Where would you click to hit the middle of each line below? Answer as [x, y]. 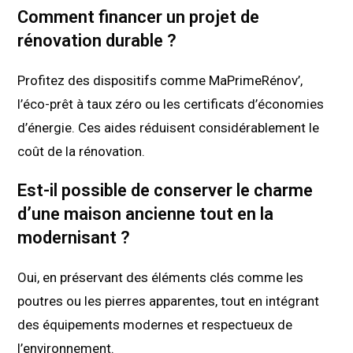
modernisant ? [74, 238]
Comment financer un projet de [139, 17]
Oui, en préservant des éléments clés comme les [161, 278]
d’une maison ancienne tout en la [146, 214]
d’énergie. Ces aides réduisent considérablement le [169, 128]
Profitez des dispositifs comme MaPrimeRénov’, [160, 81]
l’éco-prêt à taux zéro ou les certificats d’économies [171, 104]
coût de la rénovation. [82, 152]
